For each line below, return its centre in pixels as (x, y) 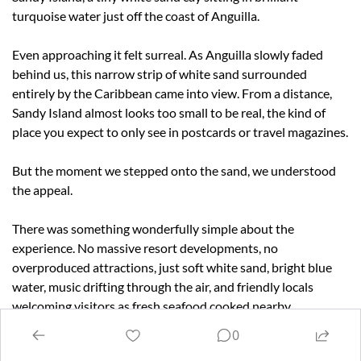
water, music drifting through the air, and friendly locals (163, 286)
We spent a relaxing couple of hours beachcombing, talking (173, 344)
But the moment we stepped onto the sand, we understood (174, 170)
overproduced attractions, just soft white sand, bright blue (172, 267)
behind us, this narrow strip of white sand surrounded (160, 73)
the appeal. (42, 189)
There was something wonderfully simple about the (153, 228)
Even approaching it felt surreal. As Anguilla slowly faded (168, 54)
